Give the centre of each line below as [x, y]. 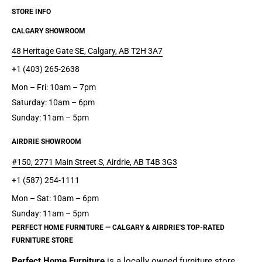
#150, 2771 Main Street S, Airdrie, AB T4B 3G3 [94, 162]
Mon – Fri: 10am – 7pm [54, 87]
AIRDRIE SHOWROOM [46, 142]
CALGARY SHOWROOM [49, 31]
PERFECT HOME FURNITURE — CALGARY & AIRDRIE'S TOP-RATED [118, 227]
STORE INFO [31, 12]
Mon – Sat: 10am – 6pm [55, 198]
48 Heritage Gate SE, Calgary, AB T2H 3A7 [87, 51]
